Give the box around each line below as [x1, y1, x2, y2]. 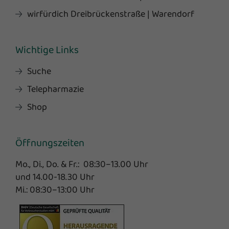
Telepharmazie [27, 82, 84, 96]
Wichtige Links [15, 42, 79, 58]
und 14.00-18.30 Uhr [15, 170, 95, 184]
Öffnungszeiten [15, 135, 84, 151]
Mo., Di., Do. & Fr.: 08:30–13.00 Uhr [15, 157, 148, 171]
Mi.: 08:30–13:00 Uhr [15, 183, 95, 197]
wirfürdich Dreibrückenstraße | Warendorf [27, 7, 195, 21]
